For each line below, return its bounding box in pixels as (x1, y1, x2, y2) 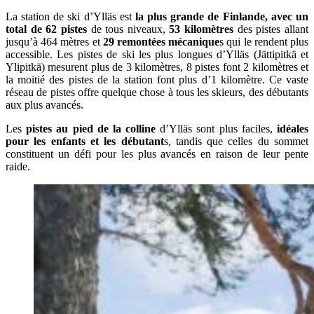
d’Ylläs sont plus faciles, (156, 123, 278, 135)
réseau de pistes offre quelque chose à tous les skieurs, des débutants (6, 86, 308, 99)
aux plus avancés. (6, 99, 83, 111)
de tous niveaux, (86, 23, 170, 36)
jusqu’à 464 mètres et (6, 36, 103, 48)
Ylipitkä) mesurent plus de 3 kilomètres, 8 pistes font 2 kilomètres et (6, 61, 308, 74)
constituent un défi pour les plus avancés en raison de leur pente (6, 148, 308, 161)
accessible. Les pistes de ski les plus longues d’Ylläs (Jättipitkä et (6, 48, 308, 61)
